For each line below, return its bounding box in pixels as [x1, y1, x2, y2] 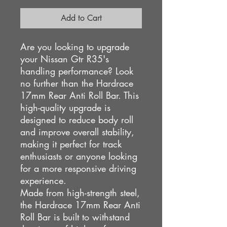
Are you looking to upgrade [20, 40, 129, 53]
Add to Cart [60, 12, 102, 23]
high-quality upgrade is [20, 101, 110, 113]
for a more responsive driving [20, 162, 136, 174]
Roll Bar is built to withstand [20, 210, 130, 223]
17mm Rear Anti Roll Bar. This [20, 89, 139, 101]
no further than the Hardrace [20, 77, 133, 89]
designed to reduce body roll [20, 113, 133, 126]
